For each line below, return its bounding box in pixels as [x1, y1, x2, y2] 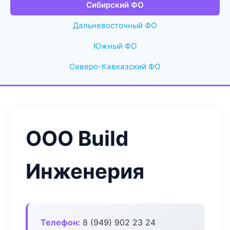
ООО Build [26, 126, 128, 151]
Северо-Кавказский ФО [69, 62, 161, 71]
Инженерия [26, 159, 144, 184]
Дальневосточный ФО [73, 21, 157, 30]
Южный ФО [93, 41, 137, 51]
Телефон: [41, 217, 80, 227]
